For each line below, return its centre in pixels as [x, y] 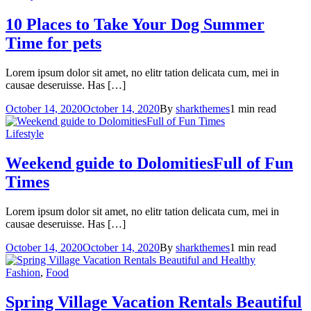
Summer [234, 24]
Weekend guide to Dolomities [109, 163]
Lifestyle [25, 133]
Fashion [23, 272]
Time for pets [53, 43]
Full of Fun [253, 163]
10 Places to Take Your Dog [104, 24]
